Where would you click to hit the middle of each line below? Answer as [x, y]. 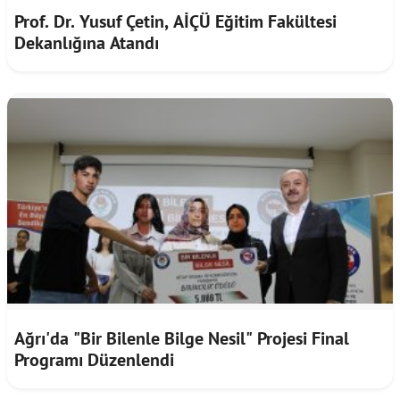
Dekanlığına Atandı [87, 42]
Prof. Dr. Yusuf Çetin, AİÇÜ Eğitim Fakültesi [175, 21]
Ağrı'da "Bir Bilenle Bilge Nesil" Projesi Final [182, 338]
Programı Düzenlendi [94, 359]
